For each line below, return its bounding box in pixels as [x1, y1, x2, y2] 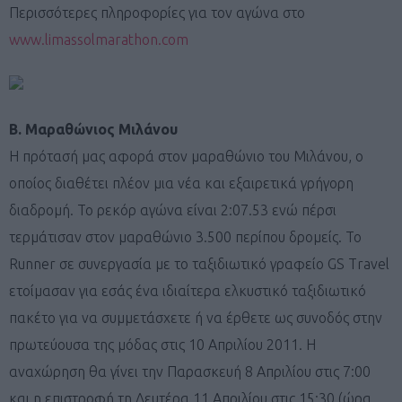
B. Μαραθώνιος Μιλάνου [9, 120, 178, 137]
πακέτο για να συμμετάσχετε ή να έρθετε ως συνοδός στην [9, 309, 382, 326]
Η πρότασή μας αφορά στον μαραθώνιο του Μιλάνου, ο [9, 147, 363, 164]
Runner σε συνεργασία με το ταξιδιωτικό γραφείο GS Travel [9, 255, 389, 272]
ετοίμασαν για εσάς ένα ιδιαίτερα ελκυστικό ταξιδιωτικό [9, 282, 366, 299]
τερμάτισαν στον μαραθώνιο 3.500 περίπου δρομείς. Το [9, 228, 362, 245]
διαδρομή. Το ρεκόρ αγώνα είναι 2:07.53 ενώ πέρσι [9, 201, 336, 218]
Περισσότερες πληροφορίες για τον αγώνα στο [9, 4, 305, 21]
